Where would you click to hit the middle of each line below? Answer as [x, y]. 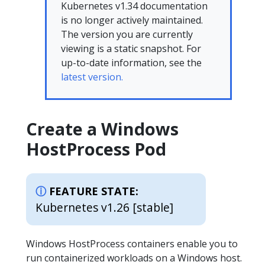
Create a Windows [102, 129]
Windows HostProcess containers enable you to [132, 244]
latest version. [92, 77]
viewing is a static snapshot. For [131, 49]
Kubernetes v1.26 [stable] [104, 207]
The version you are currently [127, 34]
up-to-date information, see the [131, 63]
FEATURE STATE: [94, 191]
